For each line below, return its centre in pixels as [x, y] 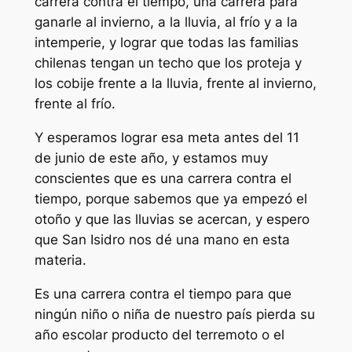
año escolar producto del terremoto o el [159, 334]
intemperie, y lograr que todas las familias [166, 42]
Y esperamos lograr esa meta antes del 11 [167, 137]
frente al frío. [75, 103]
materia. [60, 260]
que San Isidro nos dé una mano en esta [162, 239]
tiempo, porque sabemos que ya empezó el [170, 198]
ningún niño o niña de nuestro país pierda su [174, 314]
